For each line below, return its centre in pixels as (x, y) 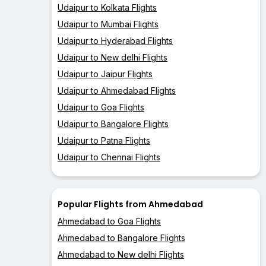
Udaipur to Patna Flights (104, 141)
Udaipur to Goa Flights (101, 107)
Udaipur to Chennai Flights (109, 157)
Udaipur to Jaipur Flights (105, 74)
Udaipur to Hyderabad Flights (115, 41)
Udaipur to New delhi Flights (113, 58)
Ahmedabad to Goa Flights (109, 221)
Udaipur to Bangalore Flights (113, 124)
